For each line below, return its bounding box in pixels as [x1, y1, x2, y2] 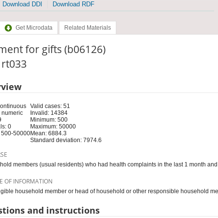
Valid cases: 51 [30, 102, 70, 109]
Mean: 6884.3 [30, 129, 67, 137]
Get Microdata [15, 24, 53, 32]
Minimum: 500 [30, 116, 68, 123]
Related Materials [64, 24, 111, 32]
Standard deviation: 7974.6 [30, 136, 102, 144]
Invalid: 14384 [30, 109, 68, 116]
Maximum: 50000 [30, 123, 76, 130]
